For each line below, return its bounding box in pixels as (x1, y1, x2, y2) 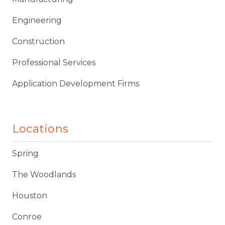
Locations (12, 122, 69, 136)
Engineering (12, 15, 62, 25)
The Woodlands (12, 169, 76, 179)
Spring (12, 148, 39, 158)
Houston (12, 190, 47, 200)
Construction (12, 36, 65, 46)
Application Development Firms (12, 78, 139, 88)
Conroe (12, 211, 42, 221)
